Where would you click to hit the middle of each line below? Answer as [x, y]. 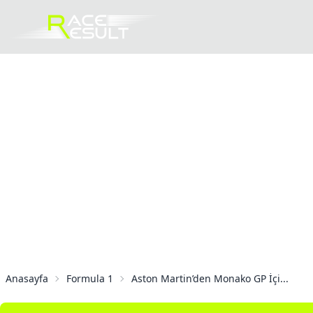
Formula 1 [90, 279]
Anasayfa [27, 279]
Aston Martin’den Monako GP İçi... [210, 279]
